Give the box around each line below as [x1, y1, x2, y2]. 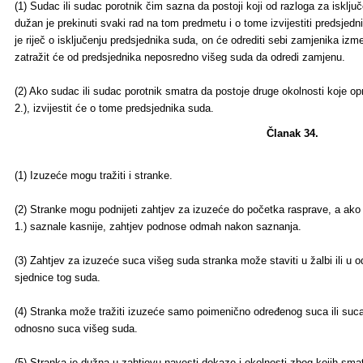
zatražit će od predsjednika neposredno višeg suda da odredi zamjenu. [15, 51, 345, 63]
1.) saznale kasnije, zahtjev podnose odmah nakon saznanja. [15, 220, 301, 233]
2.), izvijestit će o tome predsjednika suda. [15, 102, 214, 114]
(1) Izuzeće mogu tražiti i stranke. [15, 169, 173, 181]
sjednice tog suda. [15, 271, 100, 284]
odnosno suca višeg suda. [15, 322, 138, 335]
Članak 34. [267, 127, 318, 139]
